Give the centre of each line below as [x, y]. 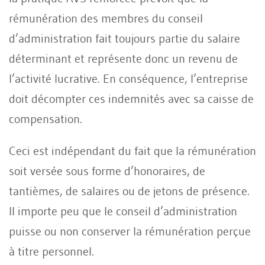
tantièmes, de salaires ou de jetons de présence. [129, 191]
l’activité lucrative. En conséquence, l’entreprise [128, 78]
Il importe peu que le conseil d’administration [123, 211]
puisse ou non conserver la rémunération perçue [130, 231]
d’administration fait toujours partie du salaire [125, 38]
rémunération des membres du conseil [106, 18]
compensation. [46, 119]
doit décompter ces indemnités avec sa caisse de [131, 98]
